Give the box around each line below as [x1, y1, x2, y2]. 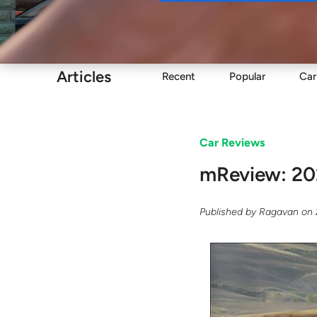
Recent [162, 70, 195, 83]
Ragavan [259, 205, 299, 218]
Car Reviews [200, 136, 265, 149]
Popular [229, 70, 265, 83]
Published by [200, 205, 260, 218]
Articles [57, 67, 111, 86]
